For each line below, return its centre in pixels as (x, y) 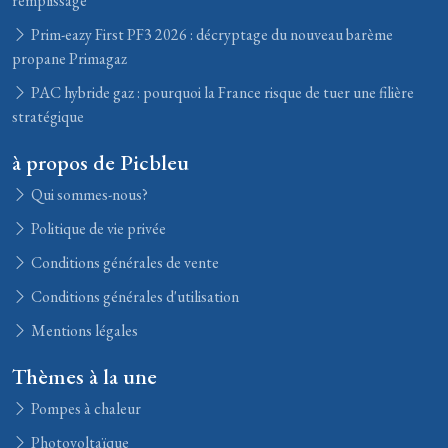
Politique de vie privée (97, 228)
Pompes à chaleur (84, 408)
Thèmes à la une (84, 376)
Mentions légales (83, 330)
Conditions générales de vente (123, 262)
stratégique (48, 116)
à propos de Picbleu (100, 162)
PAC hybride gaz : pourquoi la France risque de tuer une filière (221, 92)
